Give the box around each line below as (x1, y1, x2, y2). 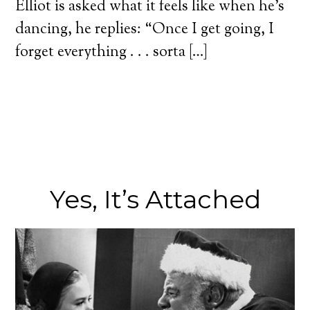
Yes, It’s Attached (49, 184, 261, 215)
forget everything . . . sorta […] (15, 42, 208, 64)
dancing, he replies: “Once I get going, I (15, 19, 275, 42)
